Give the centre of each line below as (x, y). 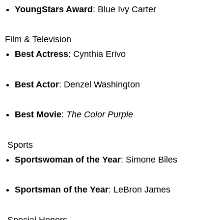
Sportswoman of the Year (68, 159)
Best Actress (41, 54)
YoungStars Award (54, 9)
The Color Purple (100, 115)
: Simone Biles (149, 159)
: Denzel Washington (99, 84)
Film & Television (38, 40)
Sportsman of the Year (62, 190)
